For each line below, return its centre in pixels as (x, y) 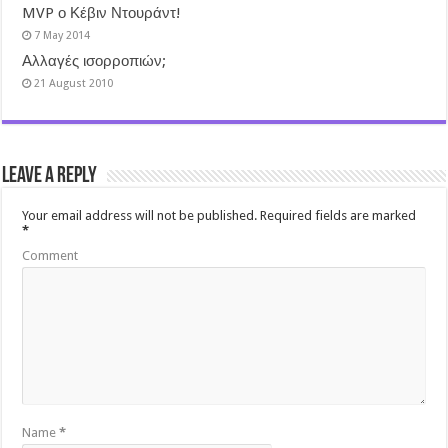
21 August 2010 (74, 83)
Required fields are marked (337, 215)
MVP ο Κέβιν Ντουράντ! (102, 12)
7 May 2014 (62, 35)
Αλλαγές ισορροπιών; (94, 60)
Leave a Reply (50, 176)
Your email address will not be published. (140, 215)
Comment (50, 255)
